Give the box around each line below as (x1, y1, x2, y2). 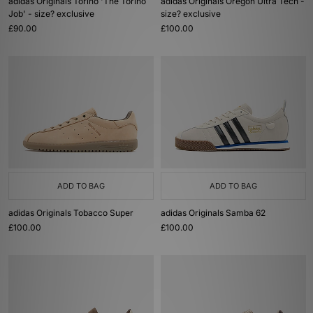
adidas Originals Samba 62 (161, 208, 265, 218)
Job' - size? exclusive (8, 8, 94, 19)
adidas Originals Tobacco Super (8, 208, 133, 218)
